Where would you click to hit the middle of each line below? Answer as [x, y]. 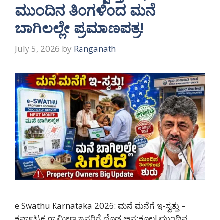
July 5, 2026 [37, 48]
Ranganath [95, 48]
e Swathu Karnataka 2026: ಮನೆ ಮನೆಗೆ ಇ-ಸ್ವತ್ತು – [100, 206]
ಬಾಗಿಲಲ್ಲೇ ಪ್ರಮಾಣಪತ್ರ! [79, 28]
